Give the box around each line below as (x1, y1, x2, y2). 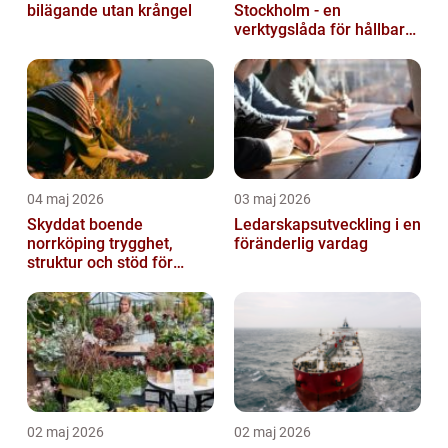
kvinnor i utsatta (27, 272, 142, 292)
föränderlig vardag (234, 234, 368, 254)
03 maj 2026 (234, 191, 311, 208)
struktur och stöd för (27, 253, 173, 273)
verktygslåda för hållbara (234, 20, 414, 40)
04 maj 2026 (27, 191, 104, 208)
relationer (234, 39, 304, 59)
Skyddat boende (27, 215, 143, 235)
